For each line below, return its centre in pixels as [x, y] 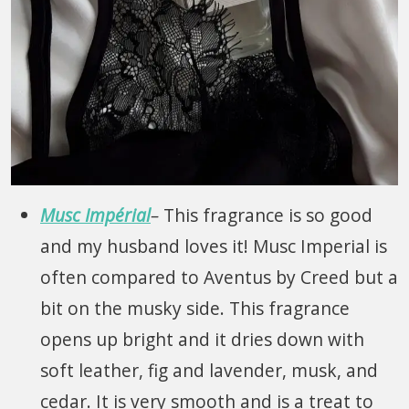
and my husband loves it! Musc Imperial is [214, 246]
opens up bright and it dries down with [202, 340]
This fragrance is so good [268, 215]
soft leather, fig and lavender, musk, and [209, 371]
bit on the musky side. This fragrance [195, 309]
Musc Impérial [95, 215]
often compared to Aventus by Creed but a [219, 278]
